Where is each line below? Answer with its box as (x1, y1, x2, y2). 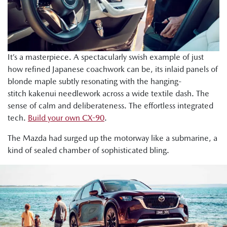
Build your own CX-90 (28, 113, 104, 123)
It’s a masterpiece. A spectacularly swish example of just (8, 52, 204, 62)
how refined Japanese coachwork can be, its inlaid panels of (8, 64, 218, 74)
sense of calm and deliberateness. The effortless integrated (8, 101, 213, 111)
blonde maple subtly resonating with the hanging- (8, 77, 181, 87)
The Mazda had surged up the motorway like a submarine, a (8, 133, 217, 143)
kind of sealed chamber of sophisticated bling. (8, 145, 171, 156)
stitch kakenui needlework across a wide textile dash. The (8, 89, 209, 99)
